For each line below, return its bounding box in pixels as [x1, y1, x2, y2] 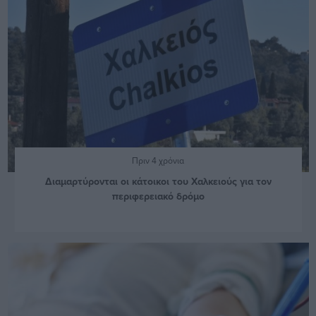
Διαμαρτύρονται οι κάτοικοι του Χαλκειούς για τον [44, 174, 272, 189]
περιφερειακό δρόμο [111, 189, 205, 204]
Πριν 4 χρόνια [132, 154, 184, 167]
